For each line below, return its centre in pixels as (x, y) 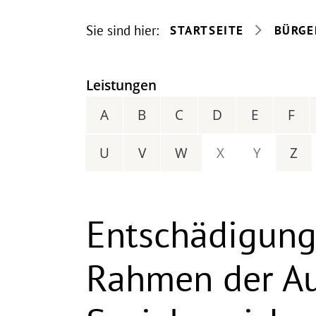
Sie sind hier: (122, 30)
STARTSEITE (207, 30)
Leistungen (121, 85)
